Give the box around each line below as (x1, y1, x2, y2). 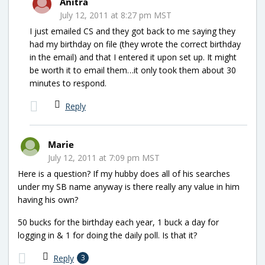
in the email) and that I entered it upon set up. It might (30, 51, 237, 63)
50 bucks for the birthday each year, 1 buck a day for (18, 216, 219, 228)
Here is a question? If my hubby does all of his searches (18, 167, 230, 179)
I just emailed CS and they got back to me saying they (30, 25, 235, 37)
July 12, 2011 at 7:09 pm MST (48, 151, 160, 163)
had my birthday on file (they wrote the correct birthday (30, 38, 241, 50)
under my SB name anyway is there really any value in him (18, 180, 240, 192)
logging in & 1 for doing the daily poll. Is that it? (18, 229, 197, 241)
